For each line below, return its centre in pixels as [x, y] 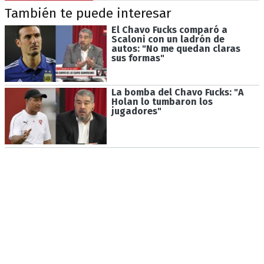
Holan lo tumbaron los [162, 102]
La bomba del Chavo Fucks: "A [177, 93]
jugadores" [136, 111]
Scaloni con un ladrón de [168, 39]
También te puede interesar [88, 14]
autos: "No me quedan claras [176, 48]
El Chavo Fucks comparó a [169, 29]
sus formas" [138, 58]
